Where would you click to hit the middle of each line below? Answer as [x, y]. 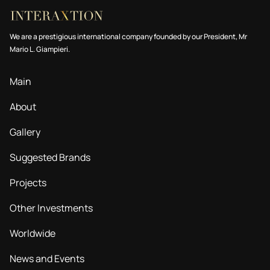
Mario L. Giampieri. [40, 49]
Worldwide [33, 233]
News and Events [47, 259]
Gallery [25, 132]
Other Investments [51, 208]
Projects [28, 183]
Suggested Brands [50, 157]
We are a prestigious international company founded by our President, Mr [128, 36]
